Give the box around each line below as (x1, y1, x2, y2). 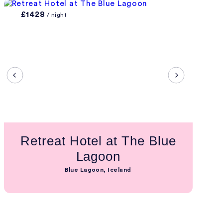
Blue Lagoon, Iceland (65, 167, 131, 173)
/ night (45, 12, 67, 18)
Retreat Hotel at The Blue (20, 133, 176, 148)
